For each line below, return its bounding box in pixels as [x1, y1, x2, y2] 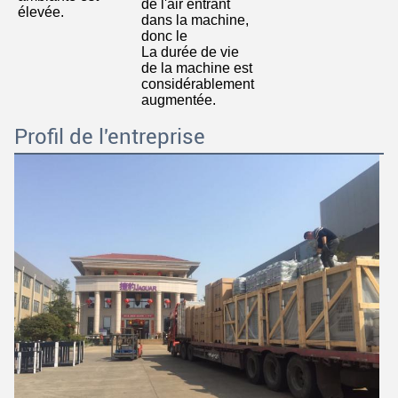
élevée [18, 4, 60, 20]
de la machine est [140, 60, 252, 76]
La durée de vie [140, 44, 239, 60]
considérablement [140, 76, 254, 92]
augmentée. [140, 92, 216, 108]
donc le [140, 28, 187, 44]
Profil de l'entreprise [14, 124, 205, 150]
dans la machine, [140, 12, 249, 28]
